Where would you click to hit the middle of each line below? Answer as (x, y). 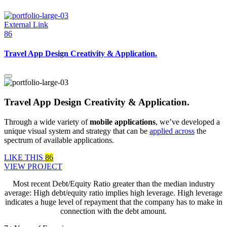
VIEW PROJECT (33, 166)
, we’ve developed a (188, 122)
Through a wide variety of (47, 122)
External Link (26, 24)
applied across (172, 131)
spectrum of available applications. (59, 140)
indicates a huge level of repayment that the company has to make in (113, 202)
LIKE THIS (25, 157)
